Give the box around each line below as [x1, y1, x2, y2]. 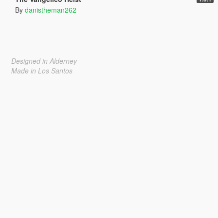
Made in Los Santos [11, 65, 73, 75]
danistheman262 [24, 4, 76, 15]
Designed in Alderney [11, 55, 77, 66]
